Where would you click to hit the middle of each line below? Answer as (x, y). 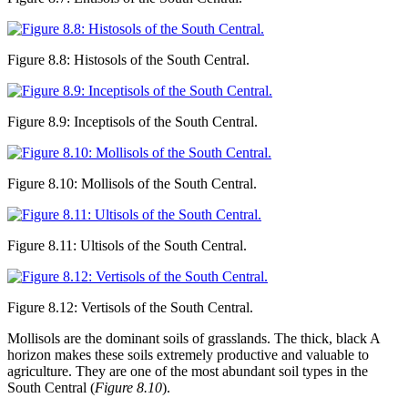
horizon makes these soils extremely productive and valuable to (188, 354)
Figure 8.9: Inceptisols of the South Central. (133, 121)
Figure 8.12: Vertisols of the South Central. (130, 307)
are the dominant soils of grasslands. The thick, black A (220, 338)
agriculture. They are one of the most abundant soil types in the (188, 371)
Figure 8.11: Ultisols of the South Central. (127, 245)
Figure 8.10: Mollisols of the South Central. (132, 183)
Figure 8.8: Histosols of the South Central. (128, 59)
